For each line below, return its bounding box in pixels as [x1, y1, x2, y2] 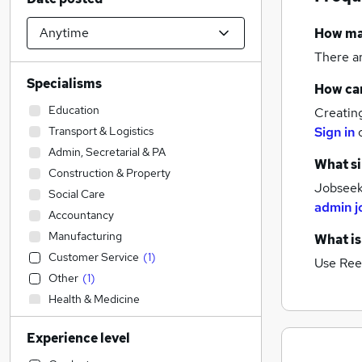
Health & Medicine [48, 292, 140, 306]
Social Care [48, 187, 105, 201]
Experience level [27, 330, 130, 347]
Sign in [314, 124, 355, 141]
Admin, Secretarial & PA [48, 145, 166, 159]
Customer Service [48, 250, 139, 264]
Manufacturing [48, 229, 122, 243]
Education [48, 103, 99, 117]
